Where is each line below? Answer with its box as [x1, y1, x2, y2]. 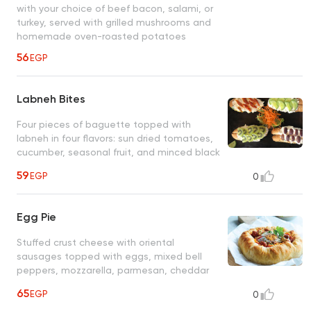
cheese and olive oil [17, 278, 110, 290]
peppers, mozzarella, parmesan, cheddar [17, 264, 209, 276]
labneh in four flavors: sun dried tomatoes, [17, 133, 213, 144]
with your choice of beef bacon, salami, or [17, 3, 213, 15]
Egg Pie [17, 210, 56, 224]
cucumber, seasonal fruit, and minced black [17, 146, 220, 158]
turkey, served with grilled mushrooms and [17, 17, 211, 28]
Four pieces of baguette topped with [17, 119, 191, 131]
